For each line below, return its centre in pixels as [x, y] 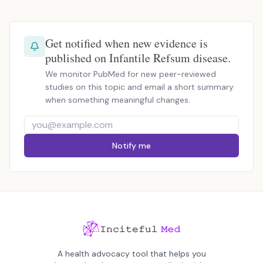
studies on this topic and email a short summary [139, 87]
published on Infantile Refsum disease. [138, 58]
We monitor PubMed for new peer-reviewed [131, 74]
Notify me [131, 146]
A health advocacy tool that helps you [131, 254]
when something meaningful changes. [118, 100]
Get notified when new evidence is [127, 43]
